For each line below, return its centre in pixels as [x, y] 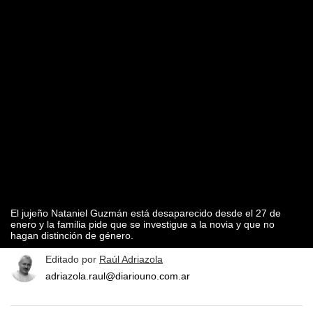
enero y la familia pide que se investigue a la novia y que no [143, 225]
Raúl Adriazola [131, 260]
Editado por [72, 260]
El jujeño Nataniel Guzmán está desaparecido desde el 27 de [146, 213]
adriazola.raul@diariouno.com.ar [118, 276]
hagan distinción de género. [72, 236]
